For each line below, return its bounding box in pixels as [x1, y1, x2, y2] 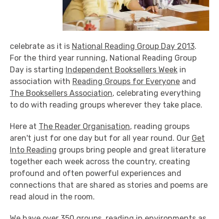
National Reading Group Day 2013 [72, 42, 195, 51]
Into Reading [10, 145, 57, 154]
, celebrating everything [112, 88, 201, 98]
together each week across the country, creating [10, 157, 190, 166]
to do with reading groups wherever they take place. [10, 100, 202, 109]
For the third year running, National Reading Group [10, 53, 197, 63]
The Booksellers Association [10, 88, 112, 98]
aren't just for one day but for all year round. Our [10, 133, 192, 143]
